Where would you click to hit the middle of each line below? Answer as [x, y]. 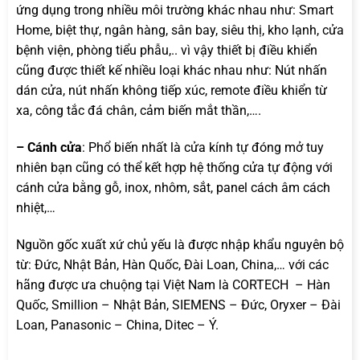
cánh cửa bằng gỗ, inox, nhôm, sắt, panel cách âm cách [173, 187]
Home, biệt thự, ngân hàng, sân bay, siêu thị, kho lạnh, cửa [180, 31]
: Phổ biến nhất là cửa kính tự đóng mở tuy [203, 147]
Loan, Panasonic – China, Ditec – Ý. [117, 325]
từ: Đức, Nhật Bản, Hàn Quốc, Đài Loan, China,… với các [172, 264]
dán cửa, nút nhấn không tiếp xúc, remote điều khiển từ [172, 91]
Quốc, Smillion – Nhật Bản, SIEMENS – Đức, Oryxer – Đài [178, 305]
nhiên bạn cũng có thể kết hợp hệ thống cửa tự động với [174, 167]
